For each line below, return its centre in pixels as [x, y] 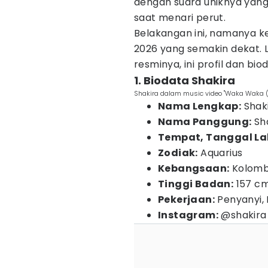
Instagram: [188, 215]
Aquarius [220, 153]
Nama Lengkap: [200, 106]
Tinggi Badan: [196, 184]
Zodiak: [178, 153]
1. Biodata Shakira [185, 80]
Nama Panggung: [205, 122]
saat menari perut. [180, 18]
